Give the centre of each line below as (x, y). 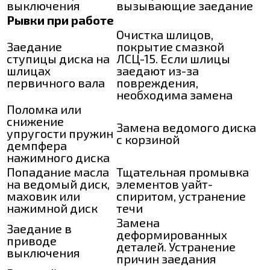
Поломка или (44, 109)
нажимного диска (58, 157)
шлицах (29, 70)
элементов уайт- (165, 184)
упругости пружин (60, 133)
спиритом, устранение (181, 196)
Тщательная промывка (183, 171)
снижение (35, 121)
